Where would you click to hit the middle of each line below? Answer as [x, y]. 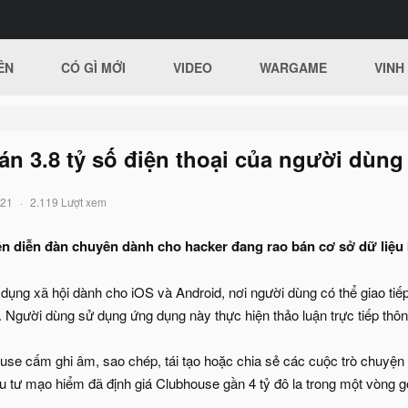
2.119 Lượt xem [68, 202]
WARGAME [294, 67]
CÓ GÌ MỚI [94, 67]
